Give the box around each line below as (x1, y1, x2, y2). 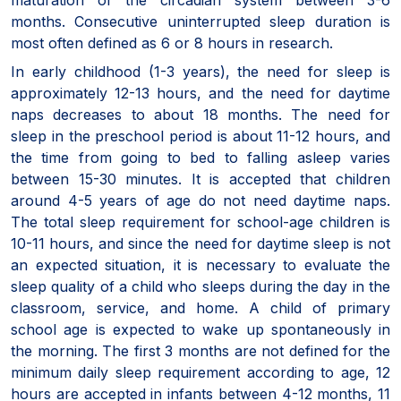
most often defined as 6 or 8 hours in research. (11, 33, 333, 52)
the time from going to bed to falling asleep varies (11, 148, 390, 166)
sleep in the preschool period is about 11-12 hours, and (11, 126, 390, 145)
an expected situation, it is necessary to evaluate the (11, 255, 390, 274)
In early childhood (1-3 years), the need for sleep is (11, 62, 390, 81)
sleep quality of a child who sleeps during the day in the (11, 277, 390, 295)
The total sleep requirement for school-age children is (11, 212, 390, 231)
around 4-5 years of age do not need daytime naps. (11, 191, 390, 209)
